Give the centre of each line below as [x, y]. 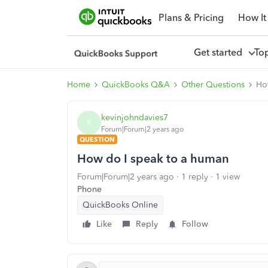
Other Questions [213, 85]
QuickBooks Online [120, 205]
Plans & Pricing [191, 17]
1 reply [195, 177]
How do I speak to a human [153, 159]
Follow [195, 224]
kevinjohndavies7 [135, 117]
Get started [220, 52]
